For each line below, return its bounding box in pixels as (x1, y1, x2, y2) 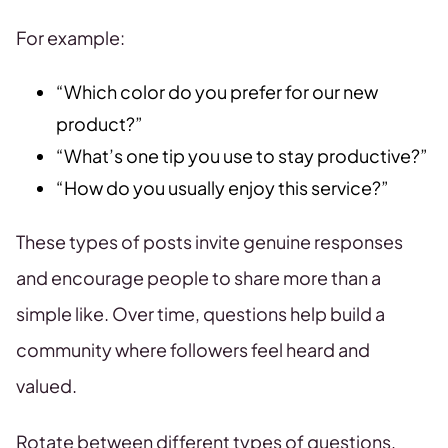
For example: (16, 26, 125, 50)
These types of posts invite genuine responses (16, 230, 403, 254)
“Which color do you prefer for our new (56, 80, 378, 104)
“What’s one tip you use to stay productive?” (56, 144, 428, 168)
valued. (16, 374, 77, 398)
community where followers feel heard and (16, 338, 370, 362)
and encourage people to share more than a (16, 266, 381, 290)
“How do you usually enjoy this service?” (56, 176, 389, 200)
